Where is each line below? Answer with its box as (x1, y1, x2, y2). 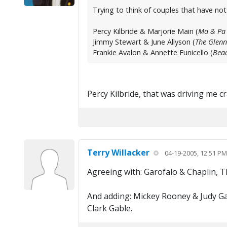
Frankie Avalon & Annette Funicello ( (92, 48, 213, 58)
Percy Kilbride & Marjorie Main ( (92, 26, 198, 36)
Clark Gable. (87, 203, 132, 214)
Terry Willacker (87, 147, 149, 159)
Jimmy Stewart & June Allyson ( (92, 37, 195, 47)
